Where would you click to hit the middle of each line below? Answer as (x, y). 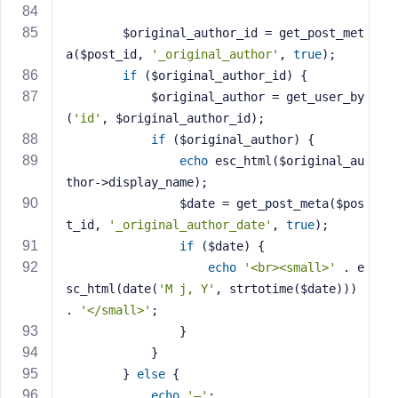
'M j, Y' (187, 289)
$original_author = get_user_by (108, 97)
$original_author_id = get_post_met (94, 33)
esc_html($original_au (286, 161)
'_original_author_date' (190, 225)
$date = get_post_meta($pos (123, 203)
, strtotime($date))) (286, 289)
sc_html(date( (112, 289)
